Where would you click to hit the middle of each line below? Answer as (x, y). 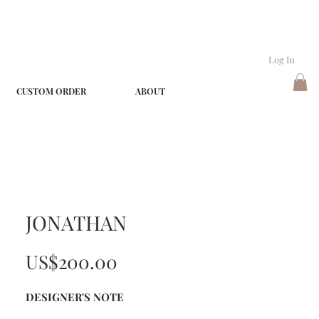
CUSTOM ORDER (51, 91)
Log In (281, 59)
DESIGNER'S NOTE (75, 297)
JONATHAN (76, 223)
